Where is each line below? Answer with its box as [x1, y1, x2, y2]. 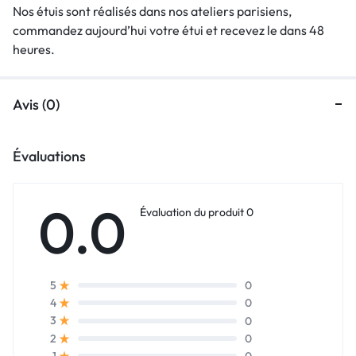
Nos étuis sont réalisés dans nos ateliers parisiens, [13, 2, 292, 19]
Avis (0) [13, 95, 60, 114]
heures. [13, 41, 55, 57]
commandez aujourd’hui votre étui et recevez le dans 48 [13, 21, 324, 38]
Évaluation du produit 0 [140, 204, 253, 219]
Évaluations [13, 146, 86, 165]
